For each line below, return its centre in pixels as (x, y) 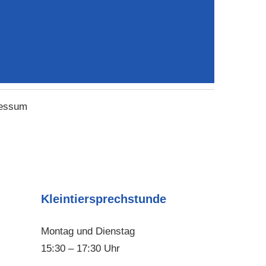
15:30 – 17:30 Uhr (80, 248)
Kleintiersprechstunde (103, 199)
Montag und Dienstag (88, 231)
